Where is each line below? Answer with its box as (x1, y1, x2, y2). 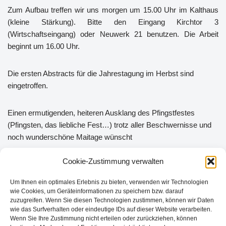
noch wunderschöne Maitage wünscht (8, 132, 132, 141)
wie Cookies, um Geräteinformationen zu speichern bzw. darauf (10, 188, 183, 195)
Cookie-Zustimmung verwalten (63, 157, 163, 165)
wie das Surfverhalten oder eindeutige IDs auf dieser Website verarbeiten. (10, 206, 212, 213)
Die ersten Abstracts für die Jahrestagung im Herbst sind (8, 69, 194, 78)
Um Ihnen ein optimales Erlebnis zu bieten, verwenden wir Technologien (10, 179, 208, 186)
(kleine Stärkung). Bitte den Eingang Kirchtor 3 (8, 17, 218, 26)
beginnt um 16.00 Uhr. (8, 41, 80, 50)
